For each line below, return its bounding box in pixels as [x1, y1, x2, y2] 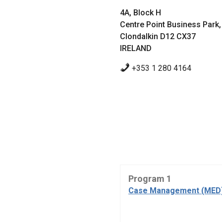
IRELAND [120, 44, 152, 54]
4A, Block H [120, 8, 161, 18]
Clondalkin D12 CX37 [120, 32, 196, 42]
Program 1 [128, 173, 171, 184]
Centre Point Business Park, [120, 20, 221, 30]
